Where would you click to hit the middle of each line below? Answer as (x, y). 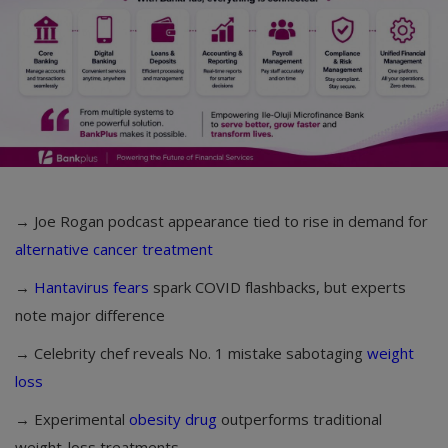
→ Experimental (72, 419)
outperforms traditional (299, 419)
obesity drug (173, 419)
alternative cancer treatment (114, 249)
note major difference (90, 315)
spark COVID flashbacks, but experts (277, 287)
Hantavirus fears (91, 287)
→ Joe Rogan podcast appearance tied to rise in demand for (221, 221)
